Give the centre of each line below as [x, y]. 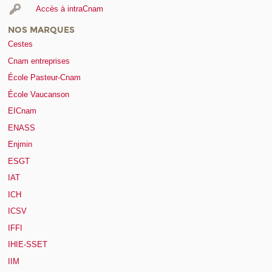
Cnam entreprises [39, 61]
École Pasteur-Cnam [44, 78]
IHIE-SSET [28, 245]
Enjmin [20, 144]
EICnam [22, 111]
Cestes [20, 44]
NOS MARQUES [41, 30]
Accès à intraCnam [69, 9]
